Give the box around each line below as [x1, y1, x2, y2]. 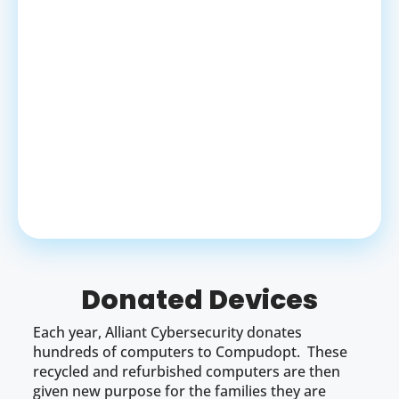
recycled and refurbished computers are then [33, 362, 341, 382]
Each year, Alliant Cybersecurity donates [33, 322, 303, 343]
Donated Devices [81, 281, 318, 320]
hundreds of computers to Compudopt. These [33, 342, 348, 362]
